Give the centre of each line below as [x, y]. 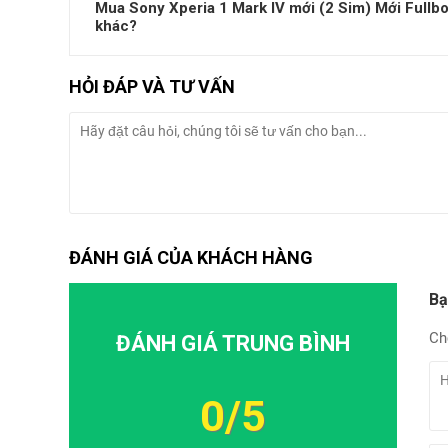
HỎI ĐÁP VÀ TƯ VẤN [152, 86]
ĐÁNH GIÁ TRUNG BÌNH [232, 343]
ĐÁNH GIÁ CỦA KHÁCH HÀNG [191, 257]
